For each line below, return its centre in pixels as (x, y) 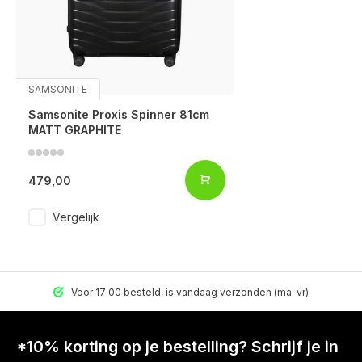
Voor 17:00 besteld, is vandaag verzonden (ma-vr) (189, 293)
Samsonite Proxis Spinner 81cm (119, 115)
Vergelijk (76, 217)
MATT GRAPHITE (75, 130)
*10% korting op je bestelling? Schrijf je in (177, 347)
